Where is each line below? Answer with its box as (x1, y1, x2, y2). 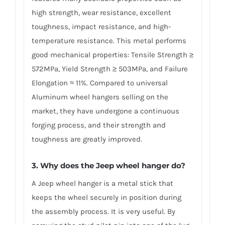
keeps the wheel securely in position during (31, 192, 181, 202)
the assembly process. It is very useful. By (31, 206, 175, 216)
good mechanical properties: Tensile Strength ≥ (31, 50, 193, 60)
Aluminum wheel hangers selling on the (31, 92, 168, 102)
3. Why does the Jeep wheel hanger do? (31, 160, 185, 170)
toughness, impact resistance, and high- (31, 22, 171, 32)
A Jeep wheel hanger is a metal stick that (31, 178, 173, 188)
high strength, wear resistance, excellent (31, 8, 171, 18)
